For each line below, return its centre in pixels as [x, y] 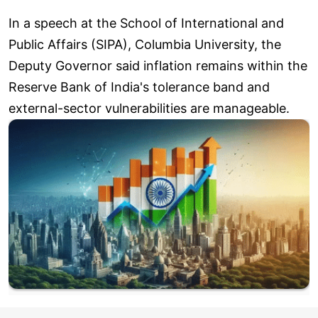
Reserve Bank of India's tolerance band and [139, 87]
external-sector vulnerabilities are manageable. [149, 109]
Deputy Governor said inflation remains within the [158, 66]
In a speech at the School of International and [146, 23]
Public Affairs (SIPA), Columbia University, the [145, 45]
